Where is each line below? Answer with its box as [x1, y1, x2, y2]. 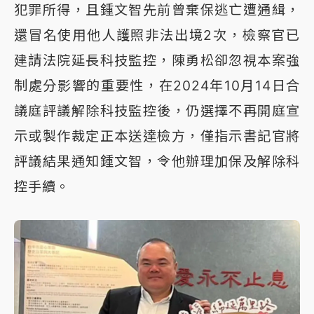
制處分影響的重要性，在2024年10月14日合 [14, 76, 300, 94]
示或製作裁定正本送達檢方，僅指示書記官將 [14, 127, 300, 144]
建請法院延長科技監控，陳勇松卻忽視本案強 [14, 51, 300, 69]
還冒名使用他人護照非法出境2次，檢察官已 [14, 26, 300, 43]
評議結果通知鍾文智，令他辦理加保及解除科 [14, 152, 300, 170]
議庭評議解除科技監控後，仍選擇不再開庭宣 [14, 102, 300, 119]
